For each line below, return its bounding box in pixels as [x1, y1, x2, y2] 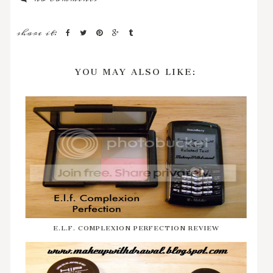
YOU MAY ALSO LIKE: [74, 57, 196, 80]
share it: [16, 24, 60, 41]
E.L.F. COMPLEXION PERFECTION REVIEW [52, 218, 219, 235]
